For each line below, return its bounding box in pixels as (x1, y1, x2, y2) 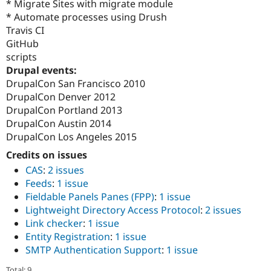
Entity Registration (25, 230, 110, 244)
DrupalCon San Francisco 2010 (6, 77, 145, 91)
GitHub (6, 37, 39, 51)
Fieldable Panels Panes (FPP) (25, 190, 154, 204)
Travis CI (6, 24, 44, 38)
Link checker (25, 217, 83, 230)
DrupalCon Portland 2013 (6, 103, 122, 117)
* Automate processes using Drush (6, 10, 167, 24)
